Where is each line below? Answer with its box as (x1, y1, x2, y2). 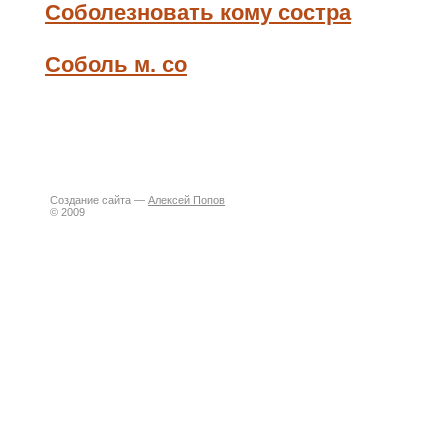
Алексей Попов (148, 194, 225, 206)
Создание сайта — (50, 194, 148, 206)
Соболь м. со (45, 52, 187, 77)
